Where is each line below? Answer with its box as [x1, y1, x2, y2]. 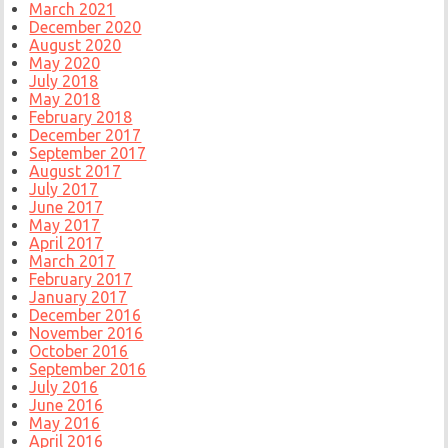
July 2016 [29, 378, 99, 397]
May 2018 [29, 90, 101, 109]
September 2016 [29, 360, 147, 379]
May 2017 [29, 216, 101, 235]
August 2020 [29, 36, 122, 55]
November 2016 [29, 324, 144, 343]
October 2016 [29, 342, 129, 361]
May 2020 [29, 54, 101, 73]
